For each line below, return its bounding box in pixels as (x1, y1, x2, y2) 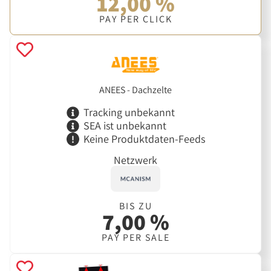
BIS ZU (119, 200, 152, 213)
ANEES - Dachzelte (99, 83, 172, 96)
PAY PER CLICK (99, 13, 172, 26)
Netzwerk (114, 153, 157, 168)
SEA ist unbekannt (83, 119, 166, 133)
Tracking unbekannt (83, 105, 175, 120)
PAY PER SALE (101, 231, 170, 244)
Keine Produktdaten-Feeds (83, 131, 205, 146)
